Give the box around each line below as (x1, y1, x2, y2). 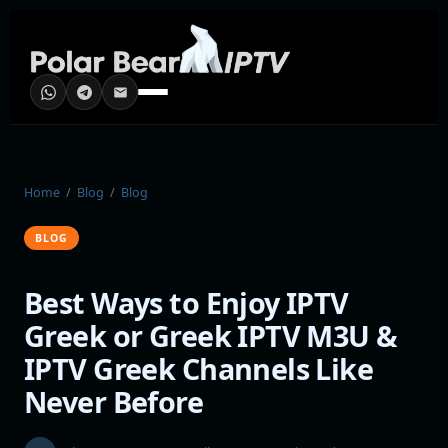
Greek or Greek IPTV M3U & (24, 315, 398, 355)
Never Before (24, 381, 204, 421)
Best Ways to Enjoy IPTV (24, 282, 349, 322)
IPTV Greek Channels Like (24, 348, 374, 388)
